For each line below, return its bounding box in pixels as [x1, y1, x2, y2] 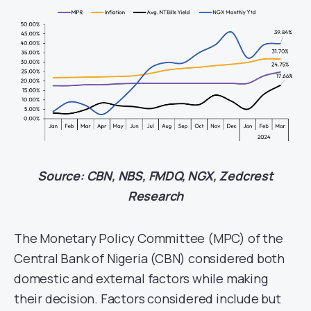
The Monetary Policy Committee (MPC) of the [14, 230, 283, 247]
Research [127, 187, 184, 205]
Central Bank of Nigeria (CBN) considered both [14, 250, 285, 267]
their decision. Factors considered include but [14, 290, 281, 308]
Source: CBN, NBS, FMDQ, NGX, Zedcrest [37, 167, 274, 185]
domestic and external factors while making [14, 270, 268, 287]
